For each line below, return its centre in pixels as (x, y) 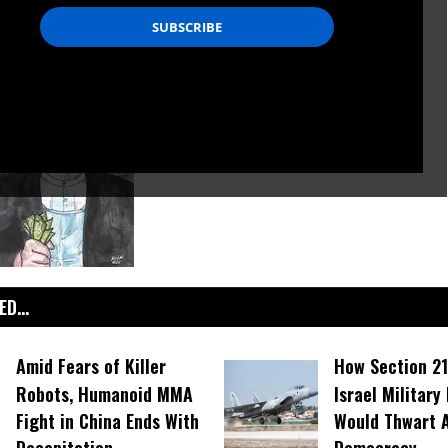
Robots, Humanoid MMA (104, 394)
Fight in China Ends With (107, 421)
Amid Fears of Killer (90, 366)
